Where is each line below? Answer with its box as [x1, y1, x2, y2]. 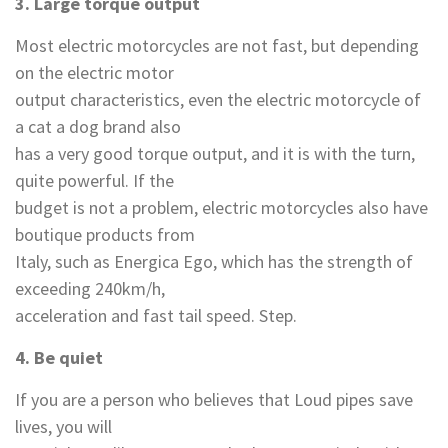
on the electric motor [15, 61, 174, 84]
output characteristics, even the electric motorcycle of [15, 88, 421, 111]
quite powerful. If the [15, 169, 174, 192]
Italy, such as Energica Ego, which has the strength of [15, 250, 413, 273]
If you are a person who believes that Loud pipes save [15, 388, 413, 411]
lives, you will [15, 415, 112, 438]
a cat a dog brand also [15, 115, 181, 138]
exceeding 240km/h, [15, 277, 165, 300]
